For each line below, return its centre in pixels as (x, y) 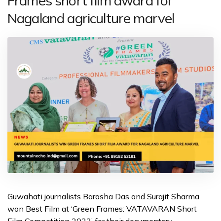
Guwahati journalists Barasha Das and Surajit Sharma (103, 197)
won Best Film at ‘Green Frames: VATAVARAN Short (102, 209)
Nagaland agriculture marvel (91, 18)
